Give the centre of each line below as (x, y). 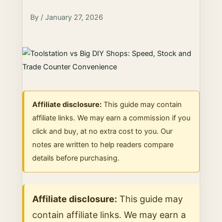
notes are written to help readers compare (103, 145)
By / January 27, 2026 (67, 17)
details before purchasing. (76, 158)
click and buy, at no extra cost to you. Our (103, 131)
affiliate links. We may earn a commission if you (111, 118)
